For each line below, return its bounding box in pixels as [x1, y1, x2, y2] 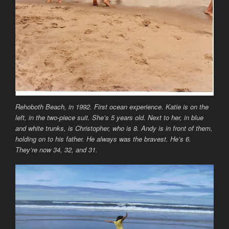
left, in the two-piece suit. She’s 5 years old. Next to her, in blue [15, 112, 203, 122]
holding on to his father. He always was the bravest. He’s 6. [15, 133, 191, 144]
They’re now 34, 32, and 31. [15, 144, 98, 154]
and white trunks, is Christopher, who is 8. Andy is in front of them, [15, 123, 213, 133]
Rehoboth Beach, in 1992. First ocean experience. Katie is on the [15, 101, 209, 111]
